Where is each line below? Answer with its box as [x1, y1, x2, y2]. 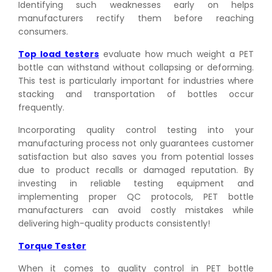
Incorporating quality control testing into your [18, 123, 254, 136]
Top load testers [18, 47, 99, 60]
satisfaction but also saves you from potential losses [18, 150, 254, 163]
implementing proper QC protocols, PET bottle [18, 190, 254, 203]
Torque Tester [18, 239, 86, 252]
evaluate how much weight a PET [99, 47, 254, 60]
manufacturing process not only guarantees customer [18, 137, 254, 149]
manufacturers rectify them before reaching [18, 12, 254, 24]
